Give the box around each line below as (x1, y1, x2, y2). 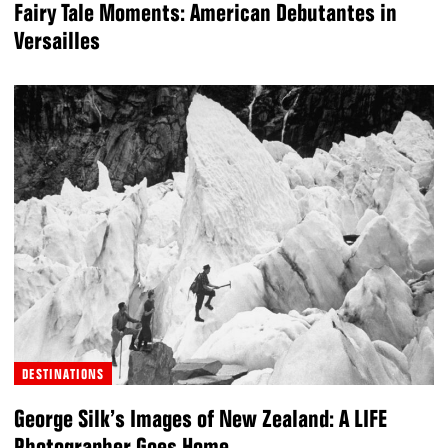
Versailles (14, 26, 100, 56)
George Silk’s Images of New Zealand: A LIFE (14, 404, 388, 434)
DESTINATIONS (22, 365, 104, 383)
